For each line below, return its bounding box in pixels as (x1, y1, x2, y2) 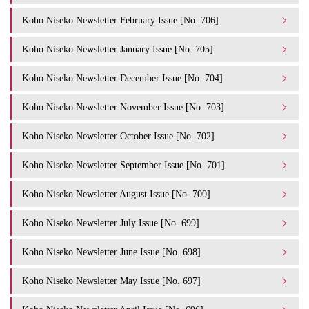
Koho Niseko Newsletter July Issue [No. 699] (22, 217, 199, 229)
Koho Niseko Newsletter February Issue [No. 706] (22, 14, 219, 26)
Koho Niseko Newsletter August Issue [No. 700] (22, 188, 210, 200)
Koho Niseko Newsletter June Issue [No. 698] (22, 246, 201, 258)
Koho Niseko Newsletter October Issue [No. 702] (22, 130, 215, 142)
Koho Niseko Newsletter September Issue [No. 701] (22, 159, 225, 171)
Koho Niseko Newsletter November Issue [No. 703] (22, 101, 224, 113)
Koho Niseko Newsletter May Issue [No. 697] (22, 275, 201, 287)
